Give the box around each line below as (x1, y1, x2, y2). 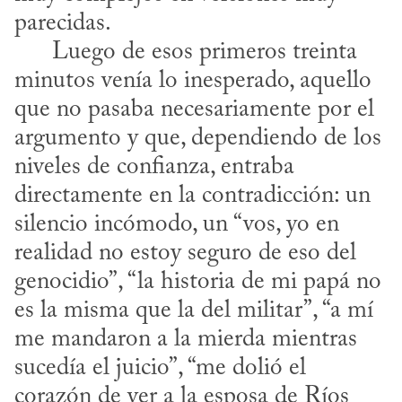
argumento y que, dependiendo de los (14, 127, 381, 152)
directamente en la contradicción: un (14, 184, 371, 209)
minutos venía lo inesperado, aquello (14, 69, 371, 94)
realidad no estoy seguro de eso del (14, 241, 356, 267)
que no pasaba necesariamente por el (14, 98, 374, 123)
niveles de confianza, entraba (14, 155, 294, 180)
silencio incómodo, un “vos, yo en (14, 213, 339, 238)
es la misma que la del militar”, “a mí (14, 299, 373, 324)
